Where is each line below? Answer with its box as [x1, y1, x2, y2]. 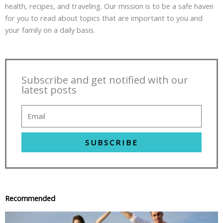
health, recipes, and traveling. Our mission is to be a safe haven [5, 1, 214, 11]
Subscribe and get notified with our [21, 73, 188, 87]
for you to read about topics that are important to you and [5, 13, 203, 23]
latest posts [21, 83, 77, 97]
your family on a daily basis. [5, 25, 95, 35]
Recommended [5, 193, 55, 204]
